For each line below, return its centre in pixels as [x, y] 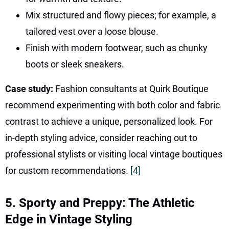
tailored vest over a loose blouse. [92, 31]
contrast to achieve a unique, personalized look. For [109, 121]
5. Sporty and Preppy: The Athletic [100, 203]
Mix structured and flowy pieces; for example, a [121, 15]
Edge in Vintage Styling [69, 219]
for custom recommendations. [68, 170]
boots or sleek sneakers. [75, 64]
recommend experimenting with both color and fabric [112, 105]
